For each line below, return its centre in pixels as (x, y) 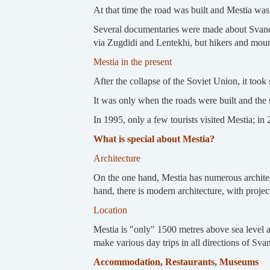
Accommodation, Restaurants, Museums (176, 262)
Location (110, 210)
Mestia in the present (132, 61)
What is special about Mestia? (154, 139)
